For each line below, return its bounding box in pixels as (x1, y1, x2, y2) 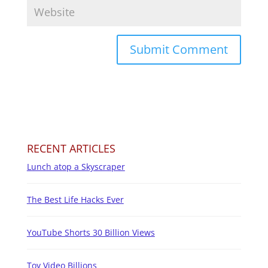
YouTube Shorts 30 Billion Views (26, 227, 155, 239)
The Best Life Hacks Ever (26, 194, 124, 206)
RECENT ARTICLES (26, 141, 115, 156)
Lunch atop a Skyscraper (26, 161, 125, 173)
